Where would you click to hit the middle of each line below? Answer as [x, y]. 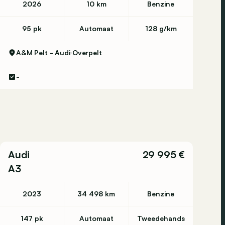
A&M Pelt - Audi [43, 52]
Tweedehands [161, 218]
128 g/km [161, 28]
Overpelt [87, 52]
